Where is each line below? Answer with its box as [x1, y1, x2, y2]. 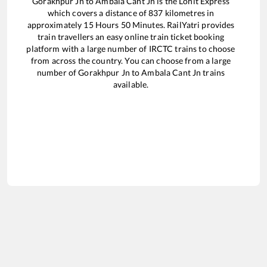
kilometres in [163, 7, 215, 18]
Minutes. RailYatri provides [130, 19, 235, 30]
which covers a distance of [47, 7, 149, 18]
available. [113, 79, 149, 89]
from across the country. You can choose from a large [31, 55, 231, 66]
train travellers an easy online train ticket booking [38, 31, 224, 42]
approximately [27, 19, 84, 30]
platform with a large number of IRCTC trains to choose [26, 43, 235, 54]
